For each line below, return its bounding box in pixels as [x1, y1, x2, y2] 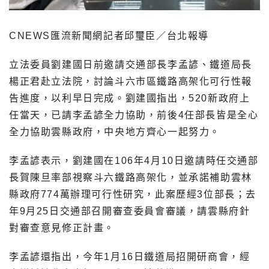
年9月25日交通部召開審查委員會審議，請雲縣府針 [9, 206, 250, 217]
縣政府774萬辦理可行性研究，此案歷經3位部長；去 [9, 189, 257, 200]
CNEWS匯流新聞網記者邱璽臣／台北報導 [9, 31, 209, 41]
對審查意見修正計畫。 [9, 223, 115, 234]
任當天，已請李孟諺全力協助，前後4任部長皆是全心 [9, 110, 259, 121]
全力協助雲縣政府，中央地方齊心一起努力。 [9, 127, 221, 138]
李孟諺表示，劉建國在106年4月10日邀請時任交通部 [9, 156, 259, 166]
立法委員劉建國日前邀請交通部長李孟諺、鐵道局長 [9, 59, 252, 70]
